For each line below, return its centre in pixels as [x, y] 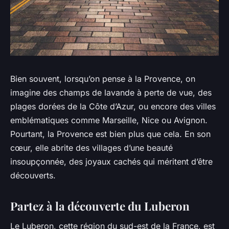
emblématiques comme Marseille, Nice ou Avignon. [109, 120]
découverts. [33, 175]
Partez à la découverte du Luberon [100, 206]
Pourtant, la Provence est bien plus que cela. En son [110, 134]
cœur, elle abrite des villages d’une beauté [91, 147]
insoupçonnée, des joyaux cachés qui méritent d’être [111, 161]
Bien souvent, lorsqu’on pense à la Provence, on [103, 78]
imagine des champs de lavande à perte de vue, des [111, 92]
